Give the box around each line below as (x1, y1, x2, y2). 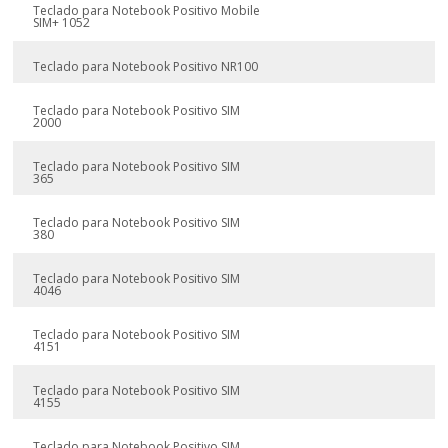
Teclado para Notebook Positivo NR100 (33, 58, 259, 75)
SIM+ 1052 (33, 14, 91, 31)
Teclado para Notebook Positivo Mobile (33, 2, 261, 19)
